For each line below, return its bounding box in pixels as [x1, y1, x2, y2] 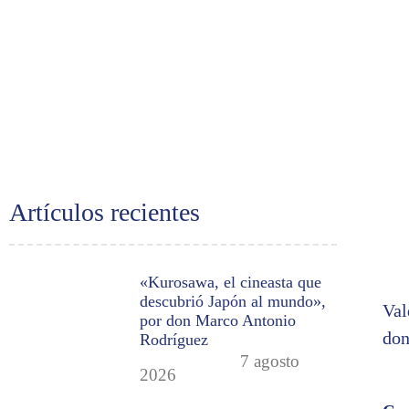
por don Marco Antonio [140, 311, 297, 330]
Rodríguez [140, 330, 209, 350]
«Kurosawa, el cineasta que [140, 273, 322, 292]
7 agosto [240, 351, 300, 372]
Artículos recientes [9, 198, 200, 227]
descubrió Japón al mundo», [140, 292, 327, 311]
